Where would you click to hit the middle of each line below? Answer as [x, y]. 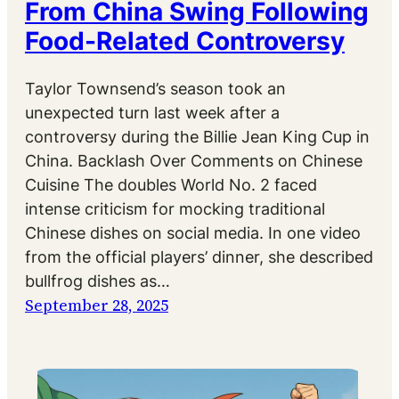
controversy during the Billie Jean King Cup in [197, 137]
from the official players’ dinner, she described [199, 257]
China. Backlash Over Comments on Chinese [194, 161]
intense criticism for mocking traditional [175, 209]
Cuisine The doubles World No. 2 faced [171, 185]
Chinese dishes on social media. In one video [193, 233]
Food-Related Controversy [185, 41]
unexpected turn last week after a [152, 113]
